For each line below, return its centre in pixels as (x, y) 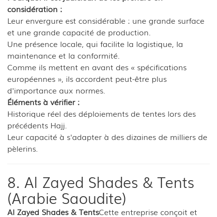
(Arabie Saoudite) (67, 197)
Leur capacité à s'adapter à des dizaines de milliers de (107, 136)
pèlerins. (23, 148)
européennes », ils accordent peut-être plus (87, 78)
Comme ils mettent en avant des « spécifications (97, 67)
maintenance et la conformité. (63, 55)
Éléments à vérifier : (43, 101)
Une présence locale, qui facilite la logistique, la (95, 43)
